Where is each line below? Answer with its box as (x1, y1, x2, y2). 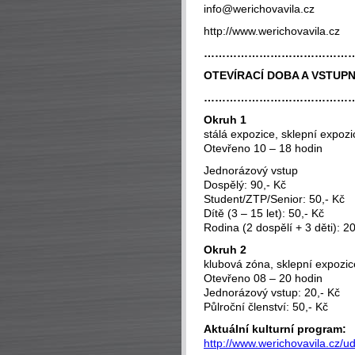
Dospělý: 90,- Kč (204, 177, 286, 191)
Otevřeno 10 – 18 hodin (204, 141, 323, 155)
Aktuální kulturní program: (204, 322, 346, 335)
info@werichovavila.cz (204, 2, 315, 15)
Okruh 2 (204, 242, 246, 256)
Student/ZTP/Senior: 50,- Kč (204, 192, 345, 205)
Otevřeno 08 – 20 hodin (204, 271, 323, 284)
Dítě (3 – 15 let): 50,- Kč (204, 206, 324, 219)
